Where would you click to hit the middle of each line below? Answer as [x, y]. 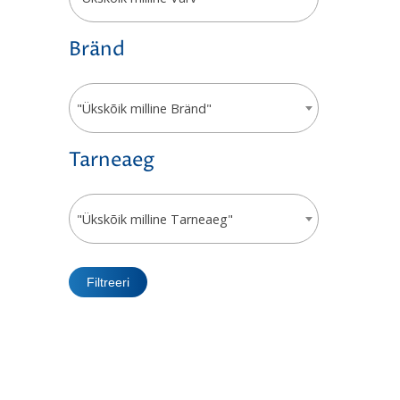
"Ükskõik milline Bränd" [144, 108]
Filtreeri [108, 282]
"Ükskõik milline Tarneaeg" [154, 219]
